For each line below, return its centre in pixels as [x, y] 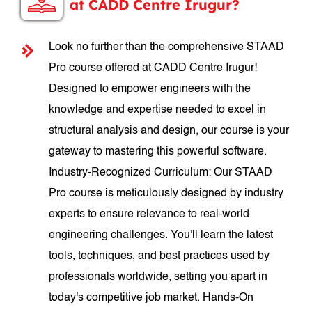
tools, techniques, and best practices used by [159, 256]
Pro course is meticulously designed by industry [166, 194]
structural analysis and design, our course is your [169, 131]
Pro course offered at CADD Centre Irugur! [153, 68]
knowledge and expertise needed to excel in [158, 110]
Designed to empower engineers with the [150, 89]
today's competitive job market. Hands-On [151, 298]
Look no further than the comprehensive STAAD [167, 47]
